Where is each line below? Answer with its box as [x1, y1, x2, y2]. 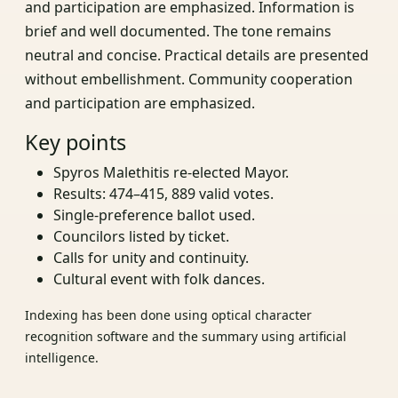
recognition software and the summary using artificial [25, 328, 346, 346]
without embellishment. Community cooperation [25, 69, 353, 90]
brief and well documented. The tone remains [25, 21, 331, 42]
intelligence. [25, 349, 99, 367]
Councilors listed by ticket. [53, 227, 229, 247]
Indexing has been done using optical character [25, 306, 312, 324]
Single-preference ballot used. [53, 205, 255, 226]
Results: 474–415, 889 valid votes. [53, 184, 274, 204]
